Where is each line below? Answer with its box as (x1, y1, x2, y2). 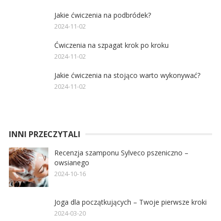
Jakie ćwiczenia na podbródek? (54, 10, 151, 20)
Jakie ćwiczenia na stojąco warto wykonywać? (54, 70, 200, 80)
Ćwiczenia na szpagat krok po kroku (54, 40, 169, 50)
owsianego (54, 157, 89, 167)
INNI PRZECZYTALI (8, 128, 80, 140)
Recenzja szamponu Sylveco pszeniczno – (54, 147, 188, 157)
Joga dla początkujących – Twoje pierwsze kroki (54, 197, 207, 207)
